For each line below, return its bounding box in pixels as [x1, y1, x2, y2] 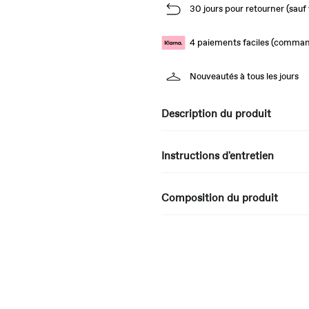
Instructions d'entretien [161, 150, 274, 161]
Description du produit [161, 108, 271, 119]
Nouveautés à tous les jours [190, 72, 299, 81]
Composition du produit [161, 192, 278, 203]
